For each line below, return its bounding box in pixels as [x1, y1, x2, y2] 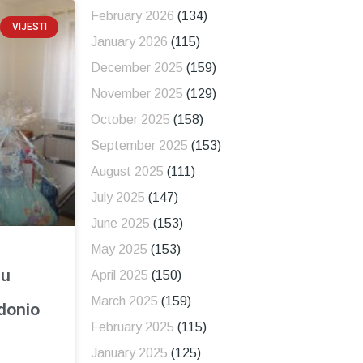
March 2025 [90, 294, 158, 309]
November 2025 [90, 87, 183, 101]
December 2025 [90, 61, 183, 75]
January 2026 [90, 35, 168, 49]
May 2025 [90, 242, 147, 257]
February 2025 [90, 320, 174, 335]
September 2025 [90, 139, 188, 153]
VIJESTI [11, 21, 47, 33]
